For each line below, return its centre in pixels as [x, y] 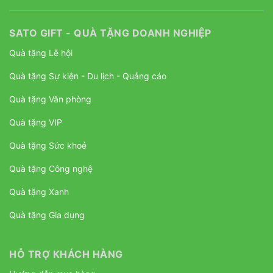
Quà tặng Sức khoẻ [48, 146]
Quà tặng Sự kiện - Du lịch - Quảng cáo [88, 76]
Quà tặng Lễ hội [41, 53]
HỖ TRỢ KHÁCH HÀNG [66, 254]
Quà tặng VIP [36, 122]
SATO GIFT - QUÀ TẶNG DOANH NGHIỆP [110, 33]
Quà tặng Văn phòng [50, 99]
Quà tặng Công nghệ [51, 169]
